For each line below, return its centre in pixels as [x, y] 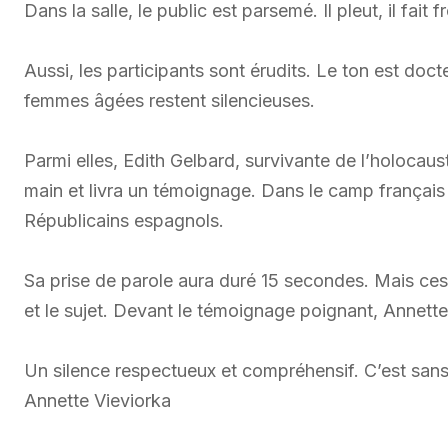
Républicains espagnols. [124, 220]
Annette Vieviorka [97, 400]
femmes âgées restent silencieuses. [169, 100]
